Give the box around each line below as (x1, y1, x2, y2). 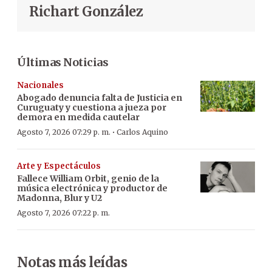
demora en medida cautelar (17, 112, 140, 123)
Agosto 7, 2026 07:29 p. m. (17, 127, 110, 137)
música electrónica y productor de (17, 183, 168, 194)
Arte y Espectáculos (17, 161, 101, 172)
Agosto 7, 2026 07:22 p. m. (17, 208, 110, 218)
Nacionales (17, 80, 64, 91)
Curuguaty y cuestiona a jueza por (17, 102, 166, 114)
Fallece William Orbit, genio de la (17, 173, 159, 185)
